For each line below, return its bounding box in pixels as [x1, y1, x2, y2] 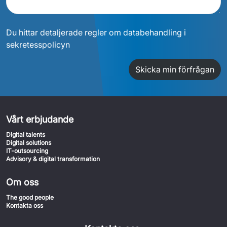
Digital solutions [6, 139, 51, 146]
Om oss [6, 177, 39, 187]
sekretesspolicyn [6, 40, 70, 50]
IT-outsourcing [6, 147, 48, 155]
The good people [6, 194, 54, 201]
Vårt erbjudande [6, 114, 73, 125]
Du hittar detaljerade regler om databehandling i [6, 27, 186, 37]
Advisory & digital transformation [6, 155, 100, 163]
